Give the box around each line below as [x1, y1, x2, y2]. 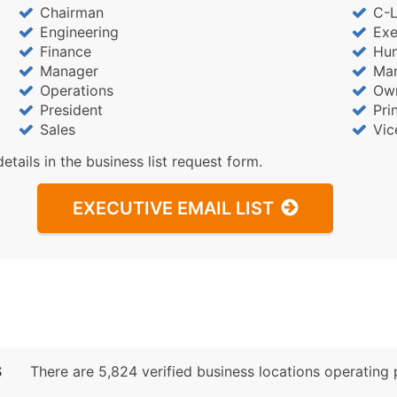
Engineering [39, 22, 119, 41]
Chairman [39, 3, 104, 21]
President [39, 100, 103, 119]
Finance [39, 42, 91, 60]
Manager [39, 61, 98, 80]
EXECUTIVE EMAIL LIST [73, 197, 274, 219]
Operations [39, 81, 113, 99]
